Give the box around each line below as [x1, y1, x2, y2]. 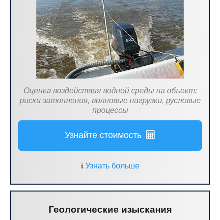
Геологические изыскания [48, 204, 172, 215]
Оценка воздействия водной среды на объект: [23, 86, 197, 95]
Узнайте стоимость [65, 130, 146, 140]
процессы [92, 106, 128, 114]
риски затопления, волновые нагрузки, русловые [19, 96, 201, 105]
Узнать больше [85, 162, 139, 170]
